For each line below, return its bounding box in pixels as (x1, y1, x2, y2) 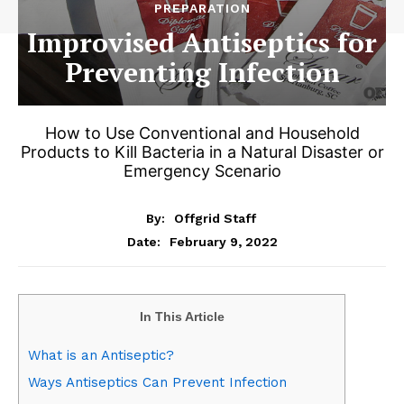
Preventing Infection (64, 54, 340, 90)
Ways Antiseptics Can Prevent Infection (28, 373, 287, 390)
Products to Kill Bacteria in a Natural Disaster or (20, 142, 384, 161)
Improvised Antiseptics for (27, 24, 377, 60)
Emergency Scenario (123, 161, 281, 180)
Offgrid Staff (173, 210, 256, 225)
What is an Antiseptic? (28, 346, 174, 363)
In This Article (139, 308, 225, 324)
